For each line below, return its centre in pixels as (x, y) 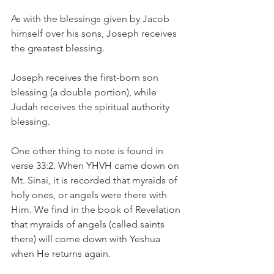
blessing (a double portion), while (85, 92)
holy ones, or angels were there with (90, 195)
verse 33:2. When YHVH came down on (96, 165)
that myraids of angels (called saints (89, 224)
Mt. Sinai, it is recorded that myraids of (95, 180)
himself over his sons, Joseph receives (95, 33)
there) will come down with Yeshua (87, 239)
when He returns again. (61, 254)
